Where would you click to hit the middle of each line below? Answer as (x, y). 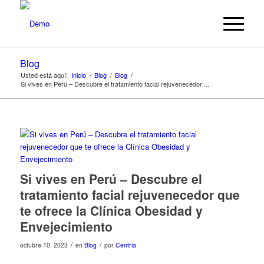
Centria (126, 245)
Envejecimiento (66, 226)
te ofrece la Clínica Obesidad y (111, 210)
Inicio (78, 75)
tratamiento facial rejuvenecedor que (130, 194)
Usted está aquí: (44, 75)
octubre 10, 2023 (44, 245)
